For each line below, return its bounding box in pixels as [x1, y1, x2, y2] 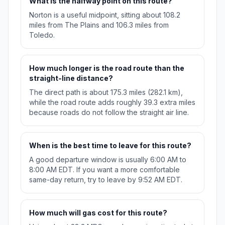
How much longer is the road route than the [29, 64, 184, 73]
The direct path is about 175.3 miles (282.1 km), [29, 88, 183, 97]
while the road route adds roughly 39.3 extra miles [29, 98, 195, 107]
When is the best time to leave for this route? [29, 141, 191, 150]
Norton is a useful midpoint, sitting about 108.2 [29, 11, 180, 20]
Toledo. [29, 31, 55, 40]
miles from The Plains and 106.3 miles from [29, 21, 169, 30]
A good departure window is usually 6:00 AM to [29, 155, 186, 164]
